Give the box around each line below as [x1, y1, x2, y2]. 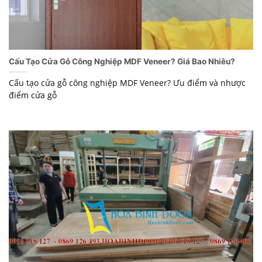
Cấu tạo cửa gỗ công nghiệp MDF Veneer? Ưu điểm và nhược [9, 77, 246, 89]
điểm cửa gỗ [9, 89, 57, 101]
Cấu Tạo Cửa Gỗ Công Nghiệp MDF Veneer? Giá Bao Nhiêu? [9, 57, 235, 67]
